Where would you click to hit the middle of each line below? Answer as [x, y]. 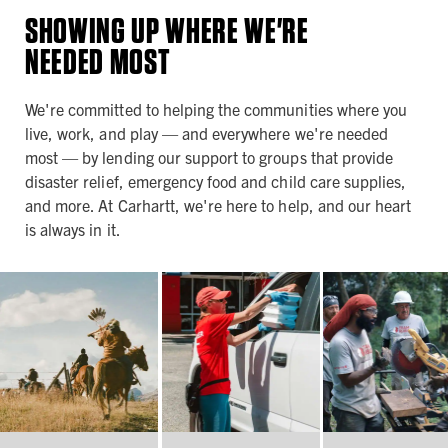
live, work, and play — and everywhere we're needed [207, 132]
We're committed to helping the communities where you [216, 108]
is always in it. [73, 228]
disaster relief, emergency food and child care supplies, [216, 180]
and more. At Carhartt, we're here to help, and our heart [218, 204]
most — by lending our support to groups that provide [209, 156]
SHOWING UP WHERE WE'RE [167, 29]
